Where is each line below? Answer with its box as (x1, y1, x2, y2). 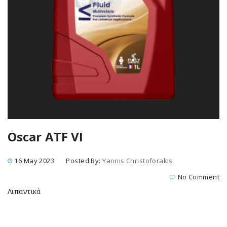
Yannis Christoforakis (102, 156, 173, 165)
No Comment (177, 172, 219, 181)
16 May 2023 (14, 156, 55, 165)
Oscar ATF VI (8, 128, 84, 145)
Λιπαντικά (8, 186, 41, 196)
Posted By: (66, 156, 103, 165)
